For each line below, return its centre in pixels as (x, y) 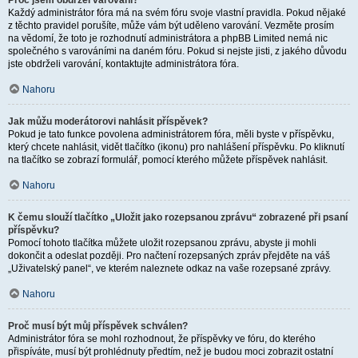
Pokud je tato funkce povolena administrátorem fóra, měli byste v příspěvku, (171, 134)
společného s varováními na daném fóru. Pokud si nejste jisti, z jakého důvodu (177, 51)
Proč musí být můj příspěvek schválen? (98, 326)
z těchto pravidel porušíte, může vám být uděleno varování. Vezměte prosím (171, 26)
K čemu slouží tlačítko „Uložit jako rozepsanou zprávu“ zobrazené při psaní (178, 217)
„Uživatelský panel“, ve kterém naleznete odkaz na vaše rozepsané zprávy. (169, 268)
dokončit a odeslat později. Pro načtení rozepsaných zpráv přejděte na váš (169, 256)
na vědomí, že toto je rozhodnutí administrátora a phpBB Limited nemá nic (168, 38)
